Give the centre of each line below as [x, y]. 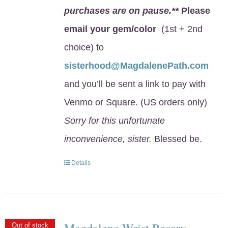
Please [194, 10]
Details [81, 163]
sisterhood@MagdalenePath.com [136, 65]
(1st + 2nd [182, 29]
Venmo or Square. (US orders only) [135, 102]
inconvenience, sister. [108, 139]
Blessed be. [177, 139]
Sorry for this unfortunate [114, 120]
